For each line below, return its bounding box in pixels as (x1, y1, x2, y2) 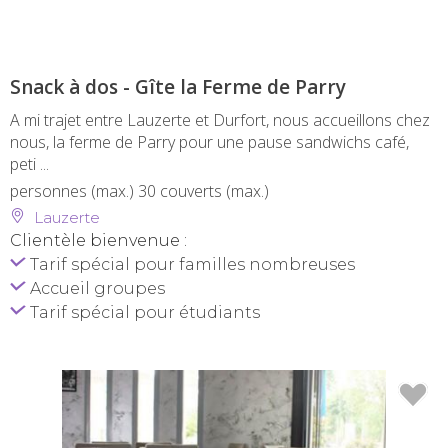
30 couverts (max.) (138, 179, 269, 202)
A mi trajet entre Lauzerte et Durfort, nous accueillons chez (10, 108, 430, 131)
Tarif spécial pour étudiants (26, 302, 260, 322)
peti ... (10, 152, 49, 175)
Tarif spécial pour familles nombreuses (26, 254, 355, 274)
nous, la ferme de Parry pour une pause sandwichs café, (10, 130, 409, 153)
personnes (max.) (10, 179, 138, 202)
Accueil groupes (26, 278, 165, 298)
